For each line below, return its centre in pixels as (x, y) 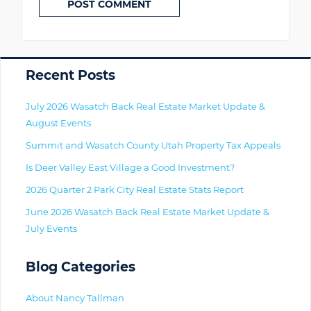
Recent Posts (70, 76)
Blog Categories (81, 267)
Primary (42, 75)
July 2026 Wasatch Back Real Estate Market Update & (145, 107)
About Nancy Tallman (75, 298)
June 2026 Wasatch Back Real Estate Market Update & (148, 212)
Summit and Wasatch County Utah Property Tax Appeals (153, 145)
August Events (58, 123)
